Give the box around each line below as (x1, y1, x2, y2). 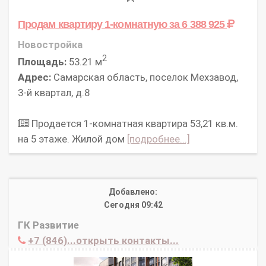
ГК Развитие (18, 219, 79, 232)
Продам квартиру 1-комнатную (18, 17, 170, 30)
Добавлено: (109, 187, 157, 197)
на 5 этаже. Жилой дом (18, 133, 127, 145)
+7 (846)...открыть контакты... (28, 235, 179, 247)
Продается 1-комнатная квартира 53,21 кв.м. (29, 118, 238, 130)
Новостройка (18, 38, 83, 50)
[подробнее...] (127, 133, 190, 145)
